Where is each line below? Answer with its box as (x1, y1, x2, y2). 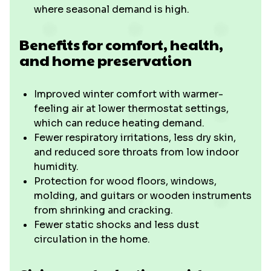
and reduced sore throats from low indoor (34, 146, 239, 158)
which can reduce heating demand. (34, 117, 204, 129)
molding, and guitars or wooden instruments (34, 189, 252, 202)
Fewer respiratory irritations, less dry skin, (34, 131, 236, 144)
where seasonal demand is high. (34, 3, 189, 16)
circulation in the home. (34, 233, 150, 246)
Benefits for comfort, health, (19, 34, 223, 54)
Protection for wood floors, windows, (34, 175, 217, 188)
